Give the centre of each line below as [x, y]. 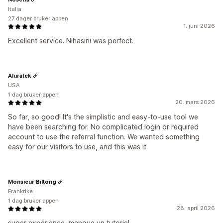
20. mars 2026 [195, 102]
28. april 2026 [196, 208]
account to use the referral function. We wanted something [104, 137]
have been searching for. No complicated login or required [103, 127]
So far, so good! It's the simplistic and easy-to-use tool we [103, 117]
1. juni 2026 [199, 26]
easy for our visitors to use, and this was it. [78, 147]
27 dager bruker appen [38, 18]
